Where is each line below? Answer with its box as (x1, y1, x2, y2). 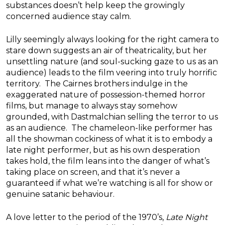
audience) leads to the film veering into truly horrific (6, 67, 217, 77)
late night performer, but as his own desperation (6, 145, 200, 155)
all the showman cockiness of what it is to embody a (6, 134, 212, 144)
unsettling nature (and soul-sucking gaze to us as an (6, 56, 218, 66)
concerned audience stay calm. (6, 11, 131, 21)
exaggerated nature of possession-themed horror (6, 89, 205, 99)
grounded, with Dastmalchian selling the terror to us (6, 111, 218, 122)
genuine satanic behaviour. (6, 189, 115, 199)
